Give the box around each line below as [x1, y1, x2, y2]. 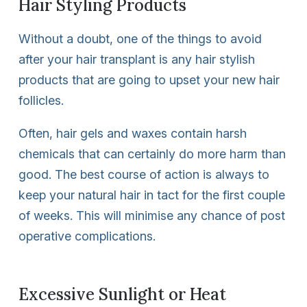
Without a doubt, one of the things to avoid [19, 31, 262, 46]
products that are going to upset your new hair [19, 72, 280, 87]
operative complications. [19, 228, 156, 243]
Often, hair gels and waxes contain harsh [19, 125, 247, 140]
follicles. [19, 93, 64, 108]
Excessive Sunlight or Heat [19, 283, 226, 305]
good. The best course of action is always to [19, 167, 269, 182]
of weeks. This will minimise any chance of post [19, 208, 285, 223]
